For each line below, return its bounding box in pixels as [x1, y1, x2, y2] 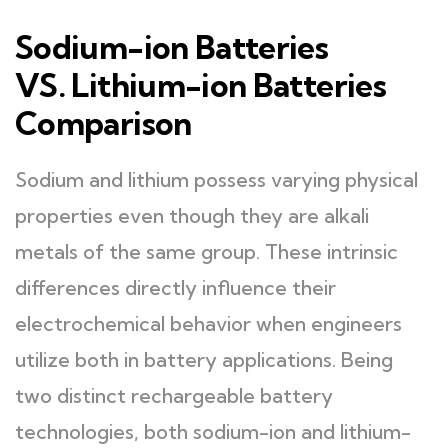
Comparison [15, 103, 192, 143]
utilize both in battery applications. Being [15, 347, 393, 372]
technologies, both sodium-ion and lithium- [15, 419, 411, 444]
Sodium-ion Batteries [15, 27, 329, 67]
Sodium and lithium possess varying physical [15, 167, 418, 192]
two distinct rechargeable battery [15, 383, 333, 408]
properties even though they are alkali [15, 203, 369, 228]
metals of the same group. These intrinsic [15, 239, 398, 264]
